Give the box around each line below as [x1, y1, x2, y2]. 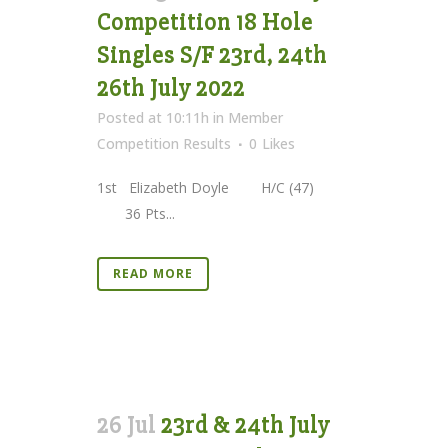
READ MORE [113, 264, 193, 282]
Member [228, 107, 283, 127]
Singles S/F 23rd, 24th [97, 40, 327, 70]
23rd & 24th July [161, 410, 330, 440]
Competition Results [97, 133, 231, 153]
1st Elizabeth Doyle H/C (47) [97, 177, 350, 197]
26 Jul [97, 410, 156, 440]
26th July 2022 [97, 73, 245, 103]
